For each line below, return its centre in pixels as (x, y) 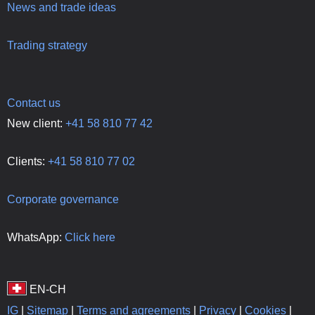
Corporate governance (63, 199)
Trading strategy (47, 45)
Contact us (34, 103)
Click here (90, 237)
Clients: (27, 161)
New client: (36, 123)
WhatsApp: (36, 237)
